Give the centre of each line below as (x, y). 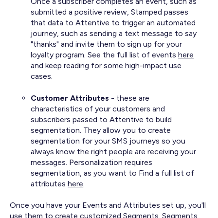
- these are (129, 98)
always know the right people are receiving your (114, 151)
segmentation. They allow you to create (101, 130)
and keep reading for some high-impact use (106, 66)
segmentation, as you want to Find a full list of (113, 173)
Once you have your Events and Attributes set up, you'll (108, 205)
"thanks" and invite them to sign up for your (107, 44)
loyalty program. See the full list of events (105, 55)
